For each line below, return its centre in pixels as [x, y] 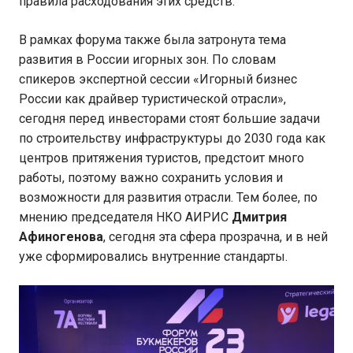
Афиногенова [61, 236]
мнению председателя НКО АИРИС [125, 217]
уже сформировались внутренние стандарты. [153, 256]
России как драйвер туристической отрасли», [152, 98]
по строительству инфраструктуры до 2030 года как [172, 138]
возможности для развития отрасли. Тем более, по [168, 197]
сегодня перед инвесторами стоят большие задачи [169, 118]
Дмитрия [259, 217]
